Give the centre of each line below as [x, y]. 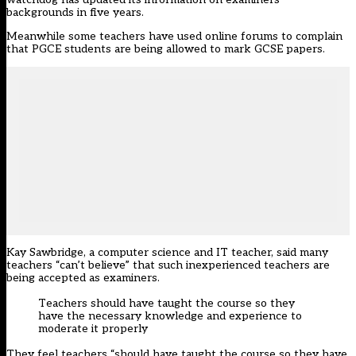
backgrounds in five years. [75, 13]
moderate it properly [93, 329]
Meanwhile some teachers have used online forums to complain [174, 37]
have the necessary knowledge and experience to [170, 316]
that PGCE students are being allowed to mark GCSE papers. [166, 49]
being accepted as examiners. [83, 278]
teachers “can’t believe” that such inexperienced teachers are [168, 265]
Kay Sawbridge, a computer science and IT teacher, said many [167, 253]
